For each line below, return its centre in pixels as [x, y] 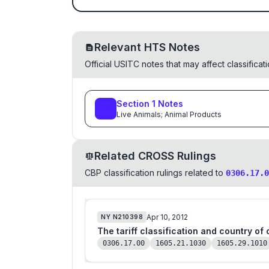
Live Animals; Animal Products [169, 114]
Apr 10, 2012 [167, 217]
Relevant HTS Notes [147, 47]
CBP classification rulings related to [154, 173]
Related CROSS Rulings [155, 156]
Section [134, 104]
